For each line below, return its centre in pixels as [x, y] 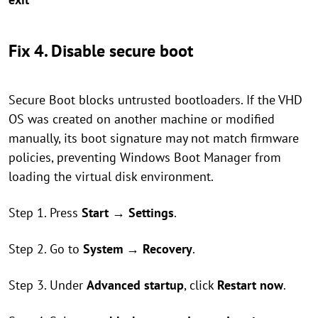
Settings [149, 212]
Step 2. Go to [46, 248]
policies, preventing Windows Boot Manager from [145, 157]
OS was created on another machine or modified [142, 119]
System [103, 248]
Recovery [168, 248]
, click [201, 285]
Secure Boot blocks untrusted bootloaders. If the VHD [155, 99]
